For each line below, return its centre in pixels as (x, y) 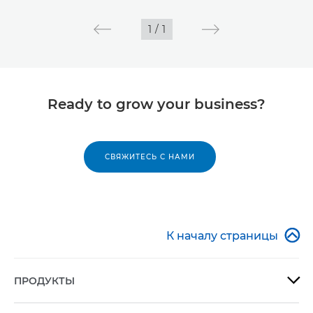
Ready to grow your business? (156, 104)
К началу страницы (222, 236)
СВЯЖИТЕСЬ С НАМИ (150, 157)
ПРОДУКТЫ (44, 281)
